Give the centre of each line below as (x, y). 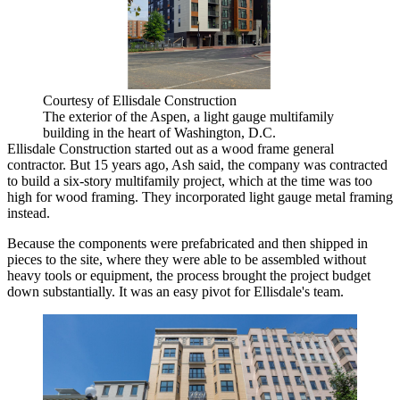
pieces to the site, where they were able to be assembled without (187, 260)
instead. (29, 213)
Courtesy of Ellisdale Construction (140, 101)
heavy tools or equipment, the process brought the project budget (189, 276)
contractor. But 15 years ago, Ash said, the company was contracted (197, 165)
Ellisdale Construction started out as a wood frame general (171, 149)
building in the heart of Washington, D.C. (159, 133)
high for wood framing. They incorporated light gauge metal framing (200, 197)
